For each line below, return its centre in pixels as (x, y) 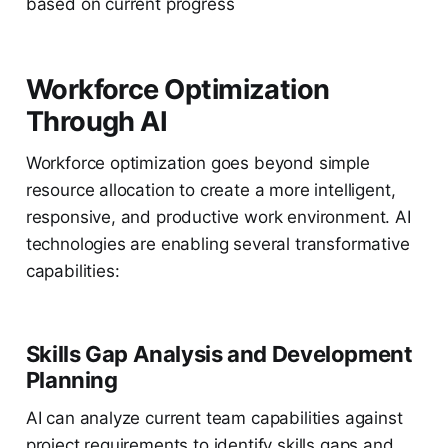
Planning (71, 380)
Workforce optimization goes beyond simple (197, 163)
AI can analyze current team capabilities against (214, 418)
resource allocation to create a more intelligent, (210, 190)
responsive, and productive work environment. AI (218, 217)
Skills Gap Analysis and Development (219, 354)
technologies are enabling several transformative (217, 244)
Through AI (96, 122)
